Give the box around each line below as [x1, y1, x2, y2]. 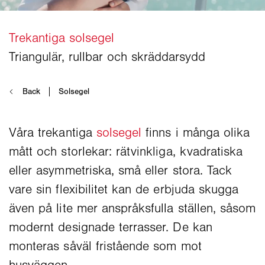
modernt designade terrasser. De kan [9, 219, 212, 235]
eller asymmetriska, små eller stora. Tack [9, 163, 232, 179]
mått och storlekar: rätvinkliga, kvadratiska [9, 144, 243, 160]
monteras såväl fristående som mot [9, 238, 202, 254]
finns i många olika [141, 125, 250, 141]
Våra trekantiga [9, 125, 96, 141]
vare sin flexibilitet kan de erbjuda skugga [9, 182, 239, 198]
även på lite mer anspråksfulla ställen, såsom [9, 201, 256, 216]
